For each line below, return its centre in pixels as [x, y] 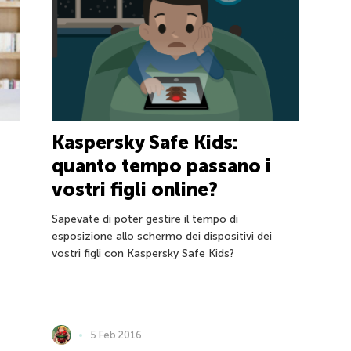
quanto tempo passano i [161, 165]
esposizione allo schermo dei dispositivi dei [161, 236]
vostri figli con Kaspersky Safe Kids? [143, 253]
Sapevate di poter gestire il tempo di [145, 219]
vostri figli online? [134, 189]
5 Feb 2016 [116, 335]
